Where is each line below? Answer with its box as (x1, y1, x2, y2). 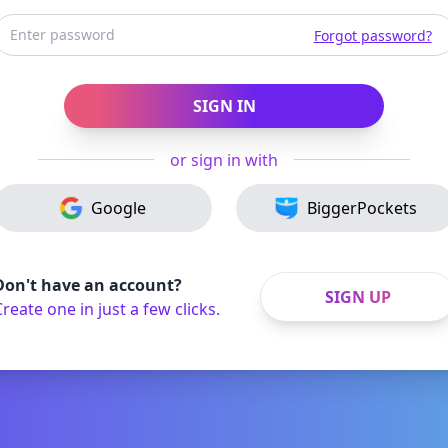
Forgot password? (313, 25, 432, 45)
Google (90, 196, 146, 219)
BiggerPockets (306, 196, 417, 219)
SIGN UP (324, 285, 391, 308)
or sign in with (170, 148, 278, 171)
